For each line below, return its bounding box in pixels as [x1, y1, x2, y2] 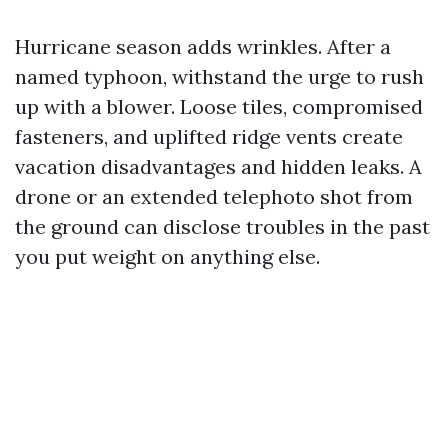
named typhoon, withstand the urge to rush [15, 64, 424, 89]
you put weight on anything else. [15, 244, 320, 269]
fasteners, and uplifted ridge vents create [15, 124, 403, 149]
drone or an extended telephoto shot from [15, 184, 413, 209]
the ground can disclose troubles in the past [15, 214, 430, 239]
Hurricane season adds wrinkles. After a [15, 34, 391, 59]
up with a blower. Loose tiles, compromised [15, 94, 423, 119]
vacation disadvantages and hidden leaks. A [15, 154, 422, 179]
